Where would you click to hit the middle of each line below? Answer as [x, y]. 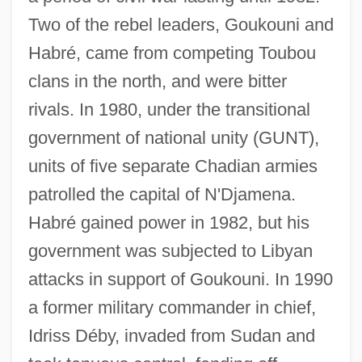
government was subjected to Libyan [170, 250]
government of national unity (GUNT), [173, 137]
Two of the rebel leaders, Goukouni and [181, 24]
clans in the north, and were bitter [157, 81]
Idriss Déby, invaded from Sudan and [171, 335]
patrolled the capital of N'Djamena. [162, 194]
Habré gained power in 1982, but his [168, 222]
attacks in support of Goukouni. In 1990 [180, 279]
